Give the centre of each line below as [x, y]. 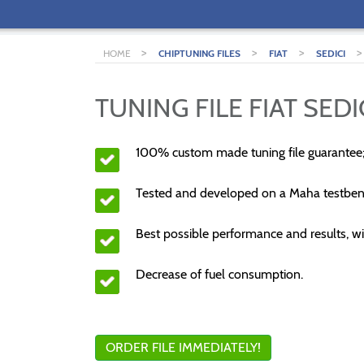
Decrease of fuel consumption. [219, 274]
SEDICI [331, 53]
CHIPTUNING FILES [199, 53]
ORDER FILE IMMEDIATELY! [183, 347]
